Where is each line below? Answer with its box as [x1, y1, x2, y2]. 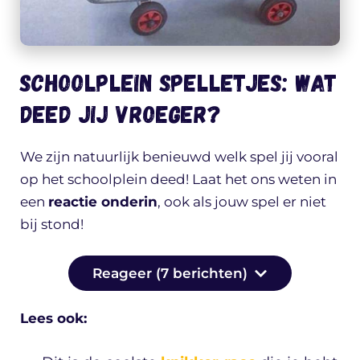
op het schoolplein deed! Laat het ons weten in [20, 170, 337, 187]
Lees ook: [20, 310, 87, 327]
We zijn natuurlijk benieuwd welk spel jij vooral [20, 148, 338, 165]
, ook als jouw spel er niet [157, 193, 326, 210]
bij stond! [20, 215, 84, 232]
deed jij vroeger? [20, 98, 221, 128]
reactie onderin [48, 193, 157, 210]
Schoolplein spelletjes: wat [20, 67, 337, 96]
